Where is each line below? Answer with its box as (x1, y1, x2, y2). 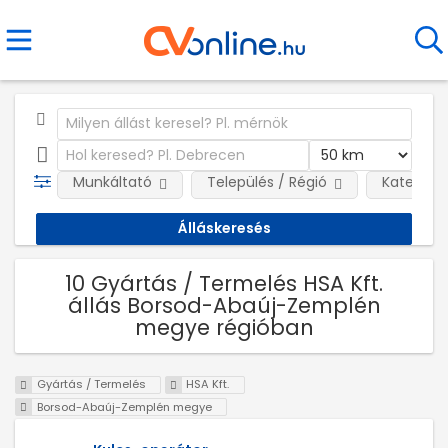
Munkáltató (72, 172, 152, 192)
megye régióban (134, 312, 314, 342)
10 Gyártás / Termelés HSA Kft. (65, 268, 383, 298)
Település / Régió (206, 172, 327, 192)
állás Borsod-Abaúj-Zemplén (67, 290, 381, 320)
